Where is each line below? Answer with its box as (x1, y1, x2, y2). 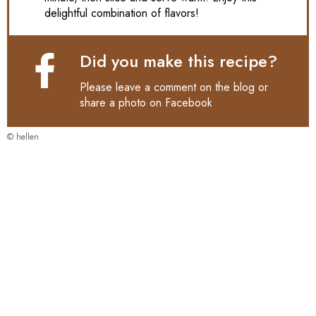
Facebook (165, 95, 212, 111)
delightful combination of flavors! (44, 5, 199, 22)
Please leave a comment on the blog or (80, 79, 268, 96)
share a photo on (80, 95, 165, 111)
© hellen (7, 130, 39, 144)
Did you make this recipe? (80, 49, 277, 74)
